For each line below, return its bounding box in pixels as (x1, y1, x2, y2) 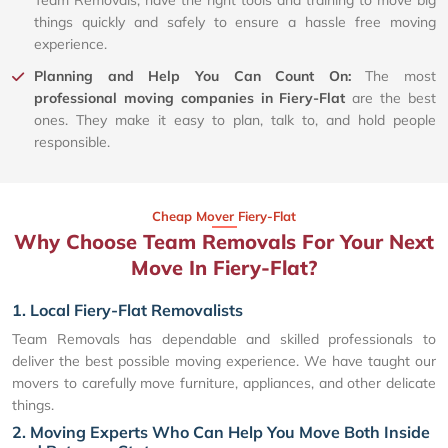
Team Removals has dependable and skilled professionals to (12, 330, 436, 349)
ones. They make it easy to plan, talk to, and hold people (34, 111, 436, 130)
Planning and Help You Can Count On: (34, 67, 366, 86)
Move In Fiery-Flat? (131, 255, 317, 281)
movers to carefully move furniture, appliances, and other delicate (12, 374, 436, 393)
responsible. (34, 133, 110, 152)
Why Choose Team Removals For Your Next (14, 229, 434, 255)
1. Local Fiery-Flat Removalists (12, 300, 243, 321)
